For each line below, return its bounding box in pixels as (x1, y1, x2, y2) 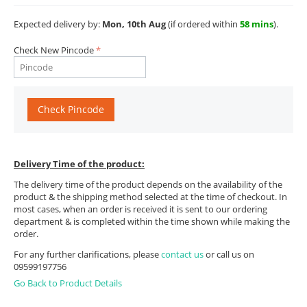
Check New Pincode (14, 43, 94, 56)
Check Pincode (38, 102, 104, 116)
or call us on (206, 247, 254, 260)
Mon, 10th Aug (102, 17, 166, 30)
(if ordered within (166, 17, 240, 30)
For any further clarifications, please (14, 247, 161, 260)
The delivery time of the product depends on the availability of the (14, 177, 282, 191)
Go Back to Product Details (14, 276, 122, 289)
